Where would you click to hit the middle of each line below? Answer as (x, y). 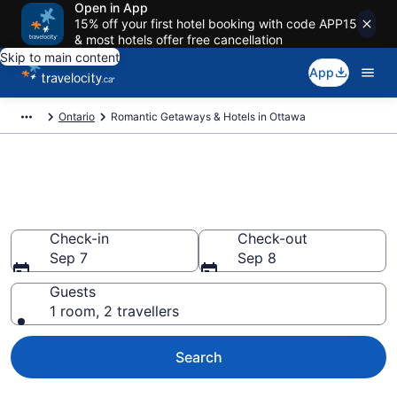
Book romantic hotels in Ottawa (195, 187)
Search (198, 357)
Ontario (77, 117)
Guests (73, 292)
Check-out (272, 238)
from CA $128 (92, 215)
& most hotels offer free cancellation (179, 39)
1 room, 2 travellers (114, 311)
